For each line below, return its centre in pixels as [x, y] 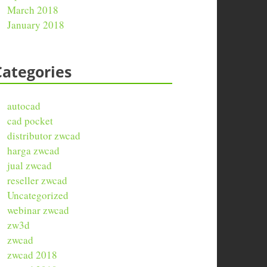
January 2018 [36, 24]
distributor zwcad [44, 135]
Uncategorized [38, 195]
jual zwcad [30, 165]
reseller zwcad [38, 180]
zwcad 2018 [32, 254]
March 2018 [33, 10]
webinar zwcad [38, 210]
